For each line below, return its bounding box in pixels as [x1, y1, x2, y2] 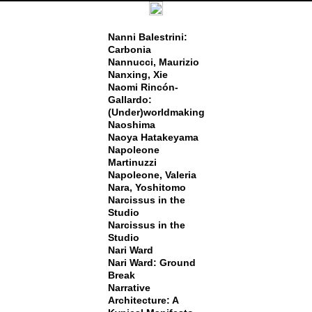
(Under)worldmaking [107, 107, 205, 118]
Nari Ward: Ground [107, 257, 196, 268]
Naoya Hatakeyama [107, 132, 198, 143]
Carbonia [107, 44, 151, 55]
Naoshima [107, 119, 155, 130]
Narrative [107, 282, 150, 293]
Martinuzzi [107, 157, 157, 168]
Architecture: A [107, 295, 178, 306]
